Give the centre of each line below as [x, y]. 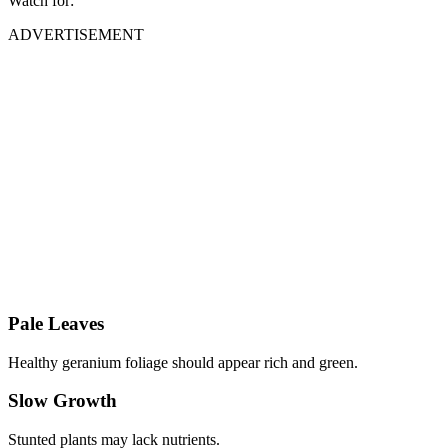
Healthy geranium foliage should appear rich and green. [183, 362]
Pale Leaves [56, 323]
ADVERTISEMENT [76, 35]
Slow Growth [62, 401]
